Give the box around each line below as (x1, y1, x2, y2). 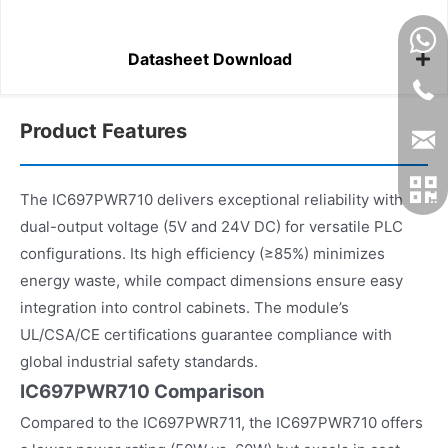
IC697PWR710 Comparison (20, 379, 265, 403)
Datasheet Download (127, 49, 292, 70)
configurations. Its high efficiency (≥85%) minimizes (20, 243, 385, 263)
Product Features (20, 118, 187, 143)
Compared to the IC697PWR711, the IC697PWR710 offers (20, 412, 423, 432)
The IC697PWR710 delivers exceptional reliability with (20, 189, 403, 209)
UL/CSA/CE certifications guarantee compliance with (20, 324, 392, 344)
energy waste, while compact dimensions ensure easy (20, 270, 403, 290)
